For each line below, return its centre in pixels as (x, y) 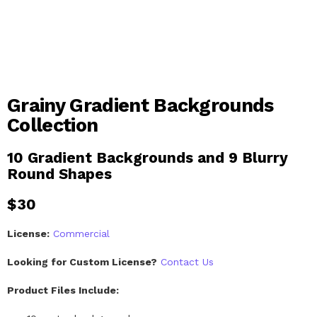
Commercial (81, 233)
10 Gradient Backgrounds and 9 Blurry (148, 157)
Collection (53, 125)
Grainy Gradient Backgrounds (140, 105)
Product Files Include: (63, 290)
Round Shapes (59, 173)
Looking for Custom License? (82, 261)
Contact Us (187, 261)
